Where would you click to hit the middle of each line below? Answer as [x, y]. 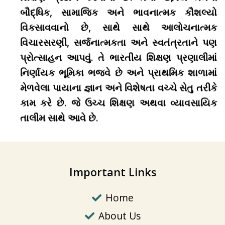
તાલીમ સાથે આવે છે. [59, 118]
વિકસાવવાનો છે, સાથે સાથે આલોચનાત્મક [119, 27]
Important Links [113, 172]
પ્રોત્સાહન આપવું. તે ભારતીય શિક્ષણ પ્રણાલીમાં [119, 58]
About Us [119, 216]
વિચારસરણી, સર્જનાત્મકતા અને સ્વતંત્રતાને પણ [119, 42]
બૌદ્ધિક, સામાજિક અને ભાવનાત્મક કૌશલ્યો [119, 12]
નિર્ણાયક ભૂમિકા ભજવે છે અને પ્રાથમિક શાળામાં [119, 73]
